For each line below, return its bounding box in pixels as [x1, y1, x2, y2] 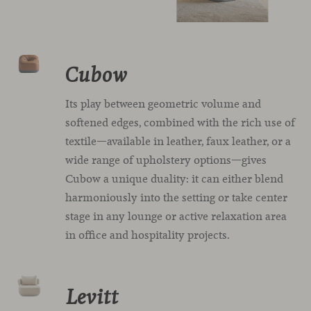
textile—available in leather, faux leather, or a [65, 134, 292, 149]
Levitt [65, 287, 119, 310]
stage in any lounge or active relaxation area [65, 209, 287, 224]
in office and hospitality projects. [65, 228, 230, 242]
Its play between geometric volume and [65, 96, 262, 111]
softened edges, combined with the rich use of [65, 115, 296, 130]
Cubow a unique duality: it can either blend [65, 171, 284, 186]
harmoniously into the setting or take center [65, 190, 288, 205]
